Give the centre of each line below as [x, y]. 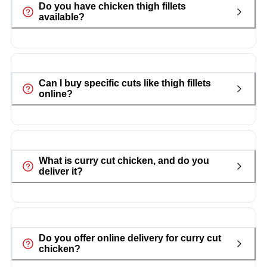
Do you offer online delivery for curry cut [130, 238]
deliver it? [60, 172]
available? [61, 17]
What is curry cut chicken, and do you [124, 161]
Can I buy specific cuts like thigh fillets [125, 83]
